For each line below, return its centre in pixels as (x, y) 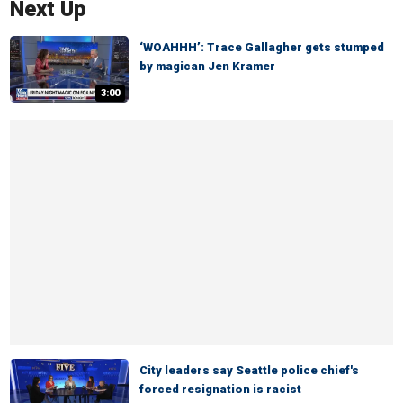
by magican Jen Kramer (207, 66)
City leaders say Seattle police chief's (249, 371)
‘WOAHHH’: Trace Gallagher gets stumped (262, 47)
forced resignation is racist (220, 390)
